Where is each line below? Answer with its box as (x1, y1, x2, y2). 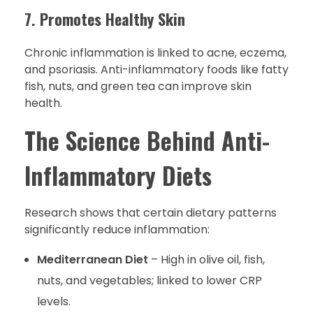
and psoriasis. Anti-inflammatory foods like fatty (24, 61, 289, 78)
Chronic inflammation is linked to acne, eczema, (24, 44, 286, 61)
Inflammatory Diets (24, 157, 212, 193)
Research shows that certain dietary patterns (24, 204, 277, 221)
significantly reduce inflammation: (24, 221, 210, 238)
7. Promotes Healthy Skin (24, 7, 185, 30)
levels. (36, 293, 71, 310)
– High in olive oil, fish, (147, 251, 265, 268)
